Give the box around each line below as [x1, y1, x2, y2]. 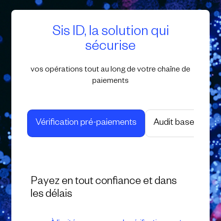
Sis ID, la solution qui [52, 26, 169, 41]
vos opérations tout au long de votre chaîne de [31, 66, 190, 75]
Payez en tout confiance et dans [30, 177, 177, 189]
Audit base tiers [153, 118, 214, 129]
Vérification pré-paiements [36, 118, 137, 129]
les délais [30, 189, 72, 202]
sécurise [85, 40, 136, 56]
